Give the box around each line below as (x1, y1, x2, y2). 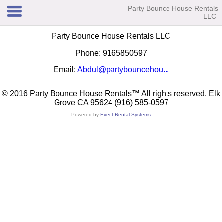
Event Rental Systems (100, 112, 151, 117)
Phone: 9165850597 (75, 49, 147, 57)
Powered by (71, 112, 100, 117)
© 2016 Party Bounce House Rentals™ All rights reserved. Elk (2, 89, 220, 98)
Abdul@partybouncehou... (77, 65, 169, 74)
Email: (53, 65, 77, 74)
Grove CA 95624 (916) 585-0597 (54, 98, 168, 107)
